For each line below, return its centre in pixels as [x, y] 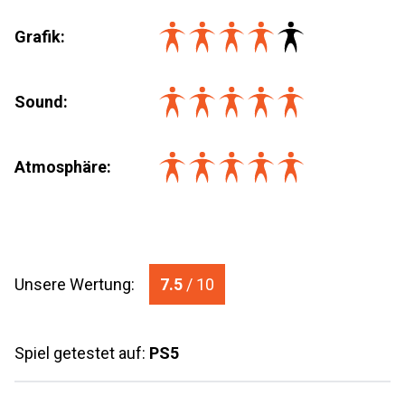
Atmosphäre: [63, 167]
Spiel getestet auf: [82, 353]
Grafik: [40, 37]
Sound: [41, 102]
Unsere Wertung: [76, 284]
